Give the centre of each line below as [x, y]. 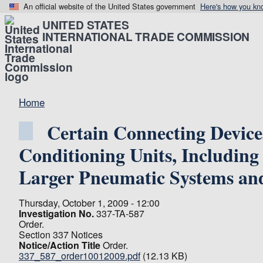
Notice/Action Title [60, 245]
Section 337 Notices [61, 235]
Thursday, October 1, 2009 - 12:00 [89, 203]
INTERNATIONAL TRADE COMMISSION [146, 36]
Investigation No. [56, 213]
